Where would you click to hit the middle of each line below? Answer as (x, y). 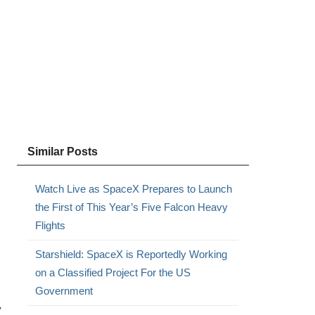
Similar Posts (62, 152)
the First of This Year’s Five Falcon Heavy (131, 207)
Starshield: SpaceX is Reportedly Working (131, 254)
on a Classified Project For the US (112, 272)
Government (64, 291)
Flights (50, 225)
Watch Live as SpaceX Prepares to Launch (133, 189)
